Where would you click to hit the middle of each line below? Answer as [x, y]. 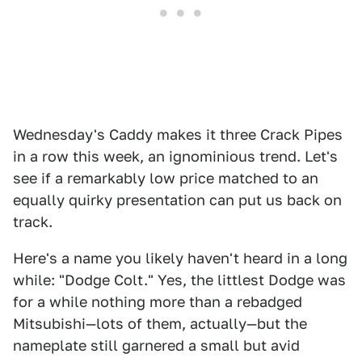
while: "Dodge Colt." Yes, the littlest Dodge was [179, 280]
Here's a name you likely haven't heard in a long [180, 258]
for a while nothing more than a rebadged [158, 302]
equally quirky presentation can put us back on [177, 200]
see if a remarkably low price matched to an [166, 178]
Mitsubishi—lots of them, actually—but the [160, 324]
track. [33, 222]
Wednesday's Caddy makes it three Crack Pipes [178, 135]
